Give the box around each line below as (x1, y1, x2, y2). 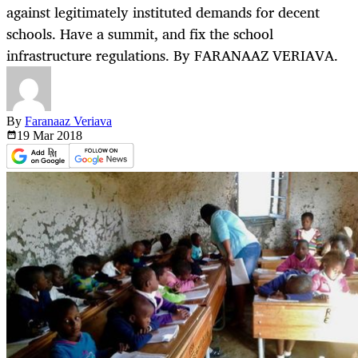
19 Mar (17, 129, 57, 143)
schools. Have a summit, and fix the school (6, 22, 273, 46)
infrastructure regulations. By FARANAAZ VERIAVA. (6, 43, 338, 68)
